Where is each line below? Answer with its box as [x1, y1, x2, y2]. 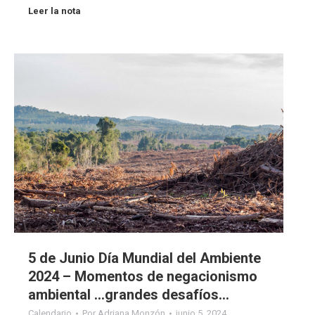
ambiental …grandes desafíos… [28, 285, 229, 303]
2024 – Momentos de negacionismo [28, 267, 257, 285]
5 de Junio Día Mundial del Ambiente [28, 249, 261, 266]
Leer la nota [28, 5, 81, 16]
